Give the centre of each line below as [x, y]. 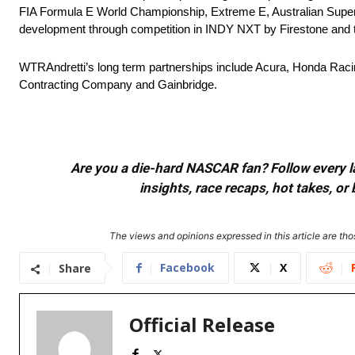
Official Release [202, 325]
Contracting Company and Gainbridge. [118, 85]
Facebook [187, 268]
